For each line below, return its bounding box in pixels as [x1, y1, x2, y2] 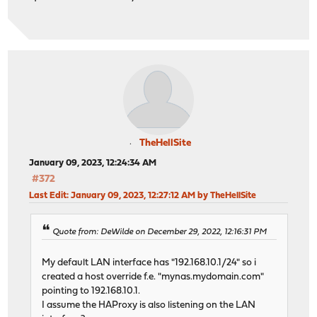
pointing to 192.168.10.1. [42, 286, 141, 296]
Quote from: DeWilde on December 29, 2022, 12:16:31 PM [52, 227, 267, 236]
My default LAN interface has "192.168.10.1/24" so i [42, 258, 257, 267]
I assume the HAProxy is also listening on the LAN [42, 300, 256, 310]
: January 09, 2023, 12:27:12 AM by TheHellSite [67, 191, 257, 201]
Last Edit [29, 191, 67, 201]
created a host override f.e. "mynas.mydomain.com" [42, 272, 265, 282]
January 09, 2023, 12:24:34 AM [29, 158, 157, 168]
